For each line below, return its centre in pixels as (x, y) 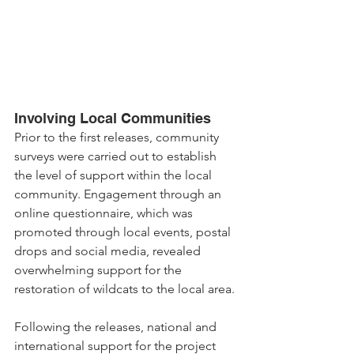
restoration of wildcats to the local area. (124, 289)
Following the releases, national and (117, 327)
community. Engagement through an (119, 194)
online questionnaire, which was (105, 213)
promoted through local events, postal (124, 232)
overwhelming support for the (100, 270)
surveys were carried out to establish (117, 156)
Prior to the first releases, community (118, 137)
